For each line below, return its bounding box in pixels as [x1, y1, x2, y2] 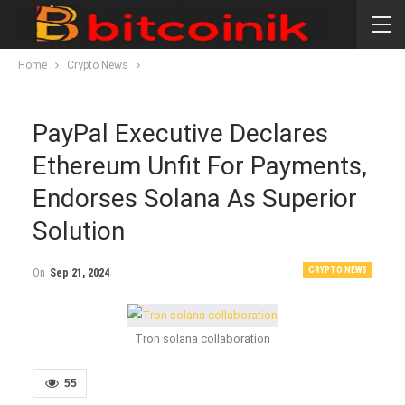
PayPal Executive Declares [33, 118, 328, 148]
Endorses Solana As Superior [33, 184, 357, 213]
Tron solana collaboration [135, 331, 270, 345]
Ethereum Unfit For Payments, [33, 151, 367, 181]
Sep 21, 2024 [50, 267, 109, 279]
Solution [33, 216, 125, 246]
